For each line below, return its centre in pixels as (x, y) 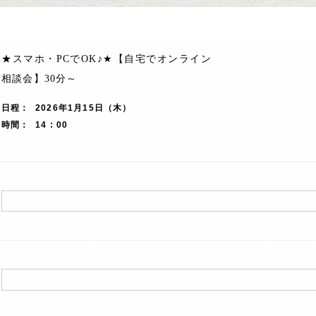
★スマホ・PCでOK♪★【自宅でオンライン (107, 59)
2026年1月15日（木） (84, 108)
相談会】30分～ (39, 79)
